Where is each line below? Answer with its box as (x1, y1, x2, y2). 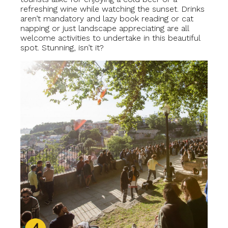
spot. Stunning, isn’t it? (20, 43, 104, 52)
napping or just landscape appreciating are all (20, 23, 189, 33)
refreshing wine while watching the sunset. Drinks (20, 4, 205, 14)
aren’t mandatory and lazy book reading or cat (20, 14, 193, 23)
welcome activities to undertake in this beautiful (20, 33, 200, 43)
